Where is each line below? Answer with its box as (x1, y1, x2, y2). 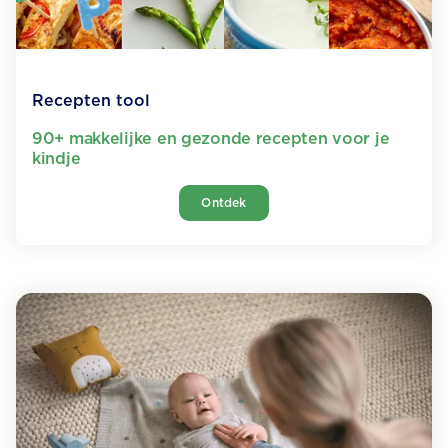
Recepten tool (32, 91, 150, 111)
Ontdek (201, 195, 247, 211)
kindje (32, 149, 81, 169)
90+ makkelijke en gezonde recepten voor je (32, 129, 390, 149)
